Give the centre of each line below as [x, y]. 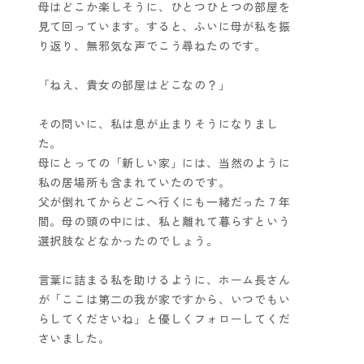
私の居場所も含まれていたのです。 [134, 182]
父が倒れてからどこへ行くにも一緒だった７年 [164, 202]
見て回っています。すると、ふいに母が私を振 [164, 26]
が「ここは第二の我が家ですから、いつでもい [164, 299]
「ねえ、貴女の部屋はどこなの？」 [134, 85]
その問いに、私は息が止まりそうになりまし [158, 124]
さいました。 [74, 338]
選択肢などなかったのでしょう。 [128, 241]
